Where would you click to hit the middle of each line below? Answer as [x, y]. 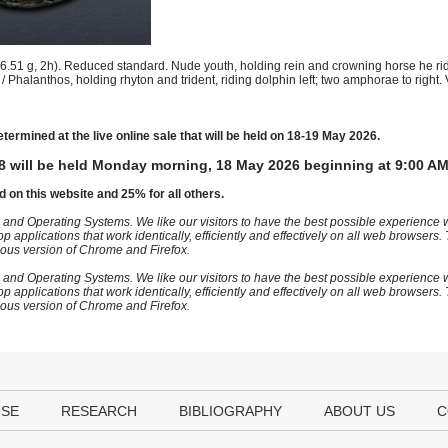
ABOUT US [359, 411]
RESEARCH [99, 411]
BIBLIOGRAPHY [230, 411]
